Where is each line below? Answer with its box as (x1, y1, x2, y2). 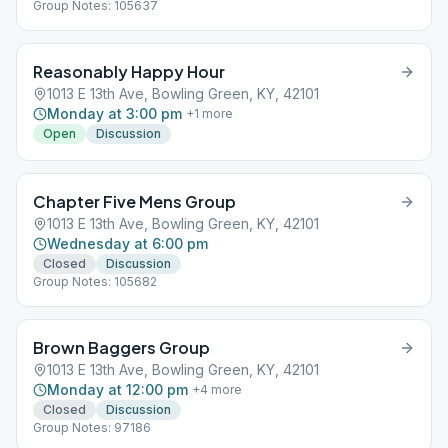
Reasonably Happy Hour (33, 61, 225, 82)
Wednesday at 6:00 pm (47, 235, 208, 252)
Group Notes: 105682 (33, 274, 157, 289)
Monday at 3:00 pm (47, 105, 182, 122)
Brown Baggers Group (33, 337, 210, 358)
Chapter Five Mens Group (33, 191, 236, 212)
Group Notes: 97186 (33, 420, 151, 435)
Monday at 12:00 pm (47, 381, 188, 398)
